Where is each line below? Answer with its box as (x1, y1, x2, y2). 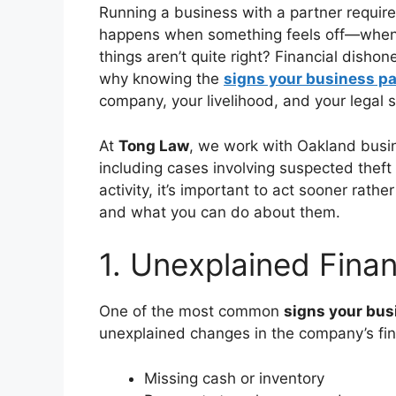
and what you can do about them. (99, 202, 340, 221)
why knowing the (99, 70, 224, 88)
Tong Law (118, 136, 189, 155)
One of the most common (99, 302, 284, 321)
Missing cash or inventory (144, 369, 324, 387)
